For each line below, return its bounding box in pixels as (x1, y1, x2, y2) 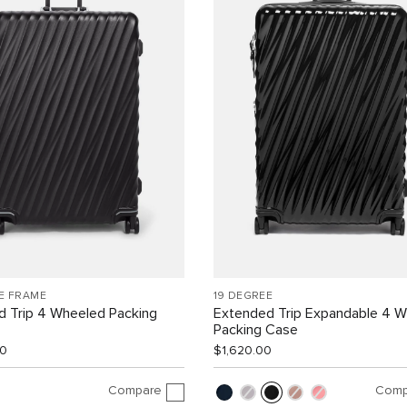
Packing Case (213, 323, 298, 338)
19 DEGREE (213, 291, 273, 303)
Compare (107, 383, 162, 397)
